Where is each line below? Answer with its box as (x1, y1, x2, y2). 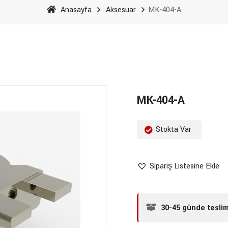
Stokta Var (156, 124, 191, 135)
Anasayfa (59, 5, 92, 15)
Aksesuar (106, 5, 136, 15)
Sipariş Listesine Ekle (150, 161, 219, 172)
